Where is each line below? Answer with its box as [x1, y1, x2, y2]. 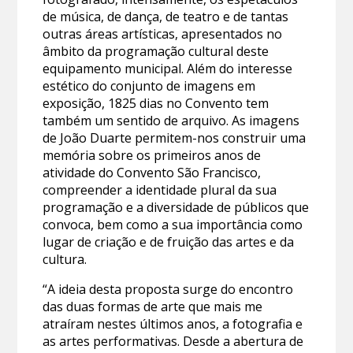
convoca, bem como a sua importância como [43, 216, 303, 234]
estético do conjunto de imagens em [43, 77, 256, 95]
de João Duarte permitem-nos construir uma [43, 129, 307, 147]
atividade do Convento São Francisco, [43, 164, 262, 182]
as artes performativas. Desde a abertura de [43, 333, 304, 351]
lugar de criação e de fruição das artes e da [43, 233, 295, 251]
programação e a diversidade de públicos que [43, 199, 310, 217]
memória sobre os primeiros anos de [43, 147, 262, 165]
